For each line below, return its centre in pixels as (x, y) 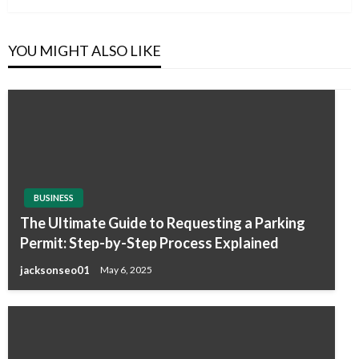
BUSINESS (54, 197)
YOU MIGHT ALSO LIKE (85, 50)
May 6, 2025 (126, 270)
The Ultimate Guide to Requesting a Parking (163, 222)
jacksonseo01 (56, 270)
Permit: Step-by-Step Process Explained (149, 242)
